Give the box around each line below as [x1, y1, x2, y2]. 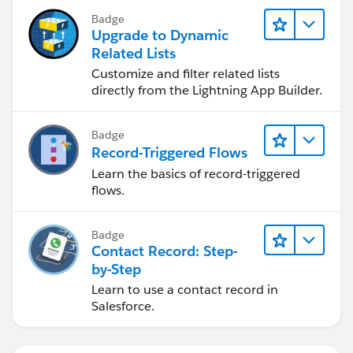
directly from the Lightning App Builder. [91, 82, 322, 99]
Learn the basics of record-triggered [91, 165, 300, 182]
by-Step [91, 259, 142, 278]
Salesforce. [91, 297, 154, 314]
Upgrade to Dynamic [91, 26, 229, 45]
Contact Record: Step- [91, 241, 238, 260]
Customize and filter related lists [91, 65, 280, 83]
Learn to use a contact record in [91, 281, 278, 298]
